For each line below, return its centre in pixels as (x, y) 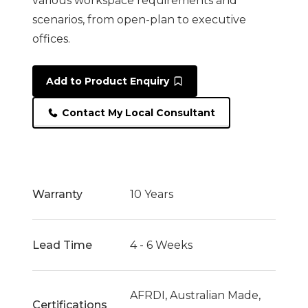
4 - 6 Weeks (161, 245)
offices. (52, 39)
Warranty (58, 194)
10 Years (151, 194)
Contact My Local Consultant (139, 113)
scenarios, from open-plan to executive (140, 20)
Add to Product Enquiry (108, 81)
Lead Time (63, 245)
